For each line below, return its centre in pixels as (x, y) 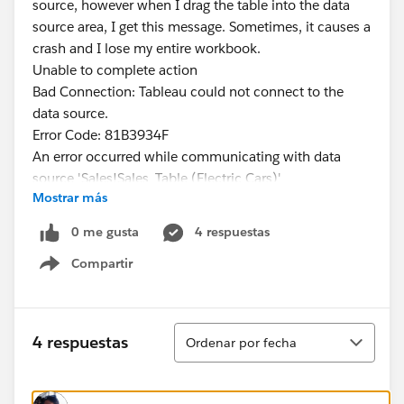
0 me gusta (105, 232)
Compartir (102, 263)
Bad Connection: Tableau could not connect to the (188, 92)
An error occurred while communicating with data (187, 156)
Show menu (97, 273)
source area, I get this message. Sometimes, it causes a (202, 27)
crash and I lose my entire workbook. (152, 48)
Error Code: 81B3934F (102, 135)
